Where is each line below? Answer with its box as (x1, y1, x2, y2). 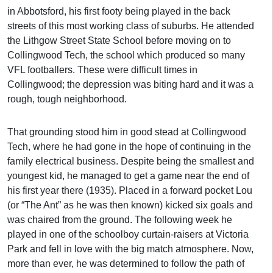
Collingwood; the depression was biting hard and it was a (7, 79, 253, 90)
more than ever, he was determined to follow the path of (7, 258, 244, 269)
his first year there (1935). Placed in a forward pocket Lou (7, 185, 252, 196)
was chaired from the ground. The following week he (7, 214, 232, 225)
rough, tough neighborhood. (7, 94, 127, 104)
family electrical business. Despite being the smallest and (7, 156, 254, 166)
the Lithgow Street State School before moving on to (7, 35, 231, 46)
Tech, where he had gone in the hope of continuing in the (7, 141, 251, 152)
